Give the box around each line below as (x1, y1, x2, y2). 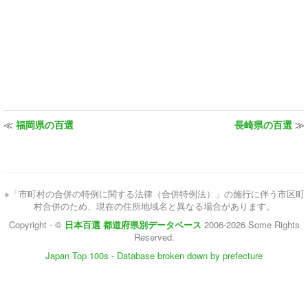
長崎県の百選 (234, 118, 292, 131)
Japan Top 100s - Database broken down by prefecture (45, 249, 263, 262)
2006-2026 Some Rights (203, 218, 300, 231)
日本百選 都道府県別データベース (64, 218, 201, 231)
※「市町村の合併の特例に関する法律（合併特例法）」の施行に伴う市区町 (3, 187, 305, 200)
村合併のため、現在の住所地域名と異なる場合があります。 (33, 199, 275, 212)
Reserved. (133, 230, 175, 243)
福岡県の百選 (16, 118, 74, 131)
